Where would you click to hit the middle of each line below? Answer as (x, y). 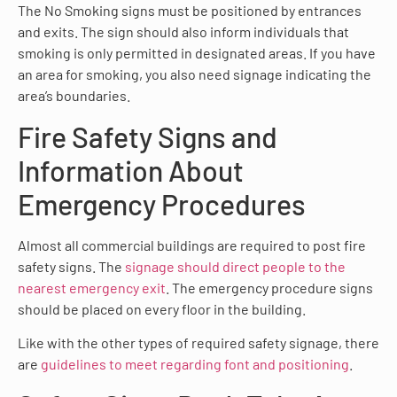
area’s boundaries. (74, 96)
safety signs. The (71, 266)
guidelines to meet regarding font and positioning (195, 364)
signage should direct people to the (235, 266)
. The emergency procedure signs (269, 287)
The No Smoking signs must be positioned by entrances (190, 11)
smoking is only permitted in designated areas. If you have (197, 53)
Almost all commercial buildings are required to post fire (192, 245)
